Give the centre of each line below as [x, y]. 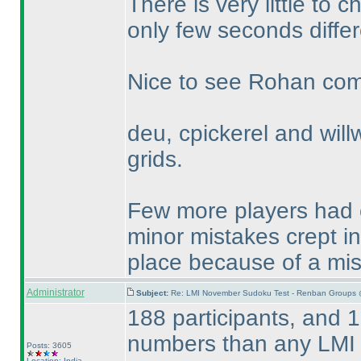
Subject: [153, 293]
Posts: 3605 [49, 345]
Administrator [55, 293]
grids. [155, 159]
